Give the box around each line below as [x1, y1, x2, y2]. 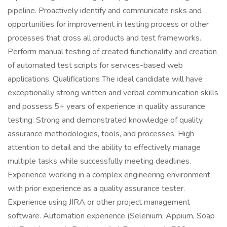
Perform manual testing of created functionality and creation [8, 46, 217, 57]
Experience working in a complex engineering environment [8, 169, 210, 180]
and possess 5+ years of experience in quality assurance [8, 101, 205, 112]
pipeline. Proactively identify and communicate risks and [8, 5, 202, 16]
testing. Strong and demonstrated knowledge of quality [8, 115, 203, 126]
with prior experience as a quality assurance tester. [8, 183, 185, 194]
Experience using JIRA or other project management [8, 197, 190, 208]
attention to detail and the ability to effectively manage [8, 142, 201, 153]
